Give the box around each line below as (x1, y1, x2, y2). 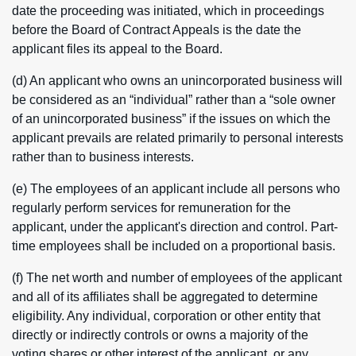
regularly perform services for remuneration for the (12, 201, 291, 215)
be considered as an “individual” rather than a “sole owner (12, 93, 335, 106)
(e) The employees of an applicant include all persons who (12, 182, 340, 195)
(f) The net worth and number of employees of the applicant (12, 271, 342, 284)
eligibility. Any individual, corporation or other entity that (12, 309, 320, 323)
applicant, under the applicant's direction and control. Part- (12, 220, 338, 234)
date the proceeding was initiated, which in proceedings (12, 4, 324, 17)
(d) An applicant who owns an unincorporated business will (12, 74, 342, 87)
